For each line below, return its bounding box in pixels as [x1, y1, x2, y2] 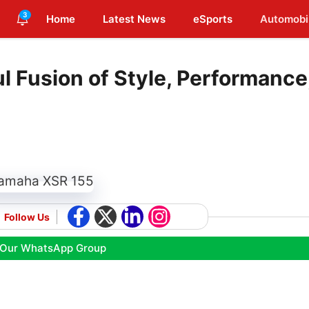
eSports [193, 12, 232, 26]
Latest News [103, 12, 166, 26]
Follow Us [4, 210, 50, 223]
